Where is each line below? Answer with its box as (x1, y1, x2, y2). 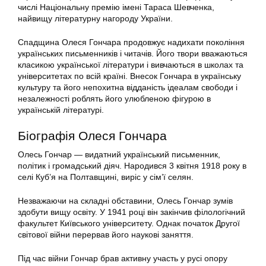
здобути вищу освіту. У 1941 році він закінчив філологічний (18, 207, 245, 217)
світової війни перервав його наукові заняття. (18, 230, 194, 240)
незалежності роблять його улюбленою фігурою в (18, 94, 211, 104)
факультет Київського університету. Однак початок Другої (18, 218, 240, 229)
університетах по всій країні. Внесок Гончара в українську (18, 71, 241, 81)
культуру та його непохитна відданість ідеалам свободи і (18, 83, 237, 93)
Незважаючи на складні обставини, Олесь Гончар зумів (18, 196, 233, 206)
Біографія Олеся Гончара (18, 129, 167, 143)
